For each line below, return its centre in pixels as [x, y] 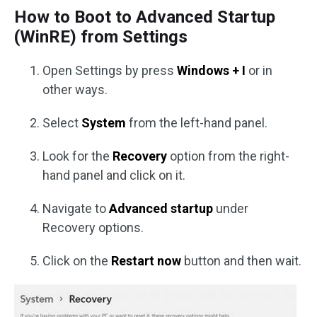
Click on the [75, 260]
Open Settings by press [110, 70]
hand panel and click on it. [114, 175]
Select [62, 122]
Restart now [145, 260]
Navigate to [76, 208]
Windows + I [211, 70]
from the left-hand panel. [197, 122]
